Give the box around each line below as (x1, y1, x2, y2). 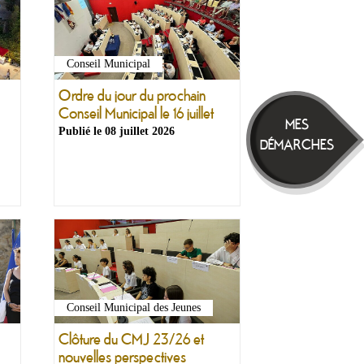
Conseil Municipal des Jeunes (67, 301, 201, 314)
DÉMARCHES (260, 136, 334, 153)
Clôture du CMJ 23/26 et (58, 329, 204, 349)
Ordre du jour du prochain (58, 85, 206, 105)
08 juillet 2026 (105, 125, 175, 137)
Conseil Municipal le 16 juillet (58, 103, 214, 123)
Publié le (58, 125, 105, 137)
